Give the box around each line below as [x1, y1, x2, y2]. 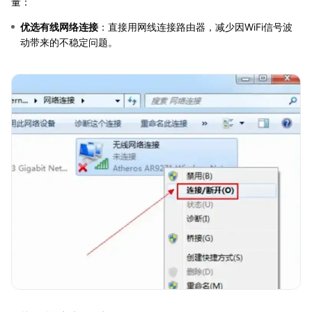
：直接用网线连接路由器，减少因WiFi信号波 [98, 21, 292, 33]
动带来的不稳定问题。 [20, 36, 118, 49]
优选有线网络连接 [20, 21, 98, 33]
